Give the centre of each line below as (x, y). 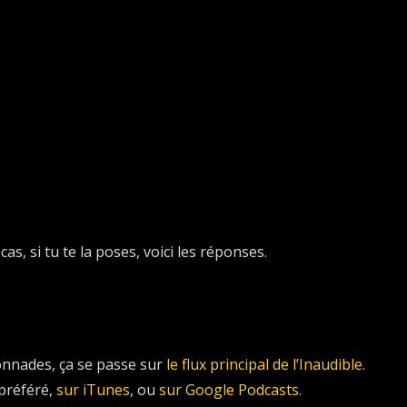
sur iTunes (93, 389)
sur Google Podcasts (228, 389)
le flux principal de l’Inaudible (264, 364)
